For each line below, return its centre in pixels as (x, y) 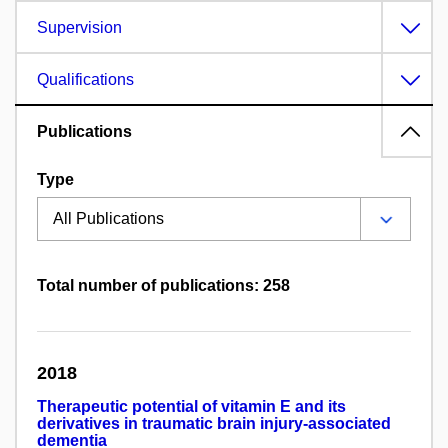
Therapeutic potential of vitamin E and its (191, 407)
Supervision (79, 28)
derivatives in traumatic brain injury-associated (214, 424)
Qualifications (85, 80)
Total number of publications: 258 (163, 286)
